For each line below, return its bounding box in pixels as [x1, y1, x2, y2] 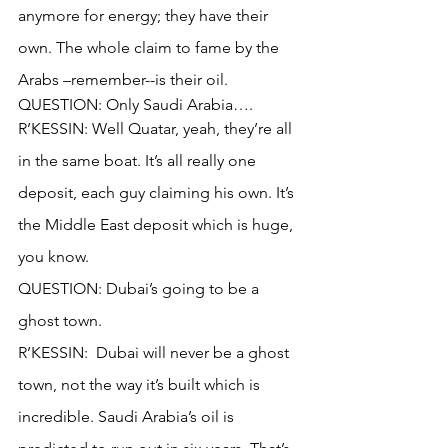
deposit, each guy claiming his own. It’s [18, 182, 298, 202]
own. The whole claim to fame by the [18, 37, 283, 57]
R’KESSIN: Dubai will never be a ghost [18, 342, 293, 362]
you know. [18, 246, 89, 266]
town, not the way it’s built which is [18, 374, 264, 394]
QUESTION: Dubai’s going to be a [18, 278, 263, 298]
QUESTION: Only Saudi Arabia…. [18, 94, 253, 114]
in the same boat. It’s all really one [18, 150, 260, 170]
